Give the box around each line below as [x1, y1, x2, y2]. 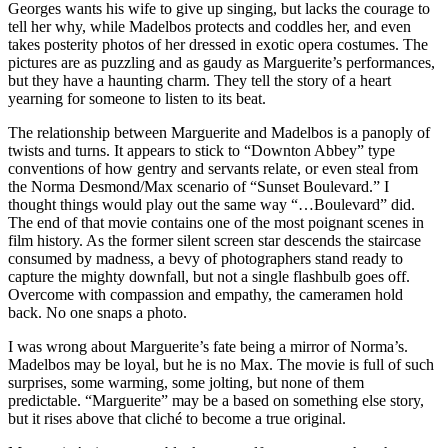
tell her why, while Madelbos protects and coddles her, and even [8, 17, 411, 35]
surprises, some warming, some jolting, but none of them [8, 373, 364, 391]
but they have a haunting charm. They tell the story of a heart [8, 71, 391, 89]
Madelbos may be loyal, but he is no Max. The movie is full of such [8, 355, 434, 373]
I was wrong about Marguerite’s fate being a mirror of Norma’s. [8, 337, 408, 355]
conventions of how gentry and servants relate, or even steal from [8, 159, 418, 177]
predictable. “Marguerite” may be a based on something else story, [8, 391, 424, 409]
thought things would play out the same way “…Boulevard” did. [8, 195, 415, 213]
